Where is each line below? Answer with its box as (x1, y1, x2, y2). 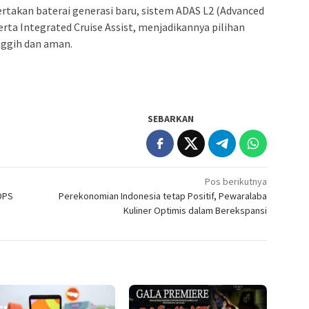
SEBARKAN (148, 112, 195, 126)
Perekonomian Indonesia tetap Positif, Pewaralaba (59, 190, 268, 203)
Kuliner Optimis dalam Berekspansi (123, 204, 268, 217)
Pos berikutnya (205, 175, 268, 188)
